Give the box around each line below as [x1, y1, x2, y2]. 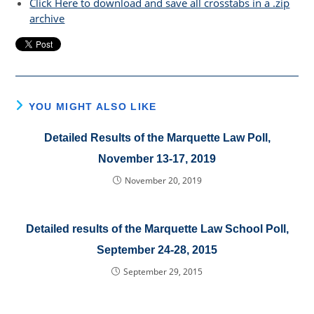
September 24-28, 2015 [97, 244, 217, 256]
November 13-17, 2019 [98, 153, 216, 165]
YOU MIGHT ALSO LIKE [28, 101, 157, 112]
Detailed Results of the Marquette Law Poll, [43, 132, 271, 144]
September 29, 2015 [123, 266, 203, 278]
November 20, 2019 [124, 175, 202, 186]
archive [29, 11, 65, 25]
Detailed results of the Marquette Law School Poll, [25, 223, 289, 235]
